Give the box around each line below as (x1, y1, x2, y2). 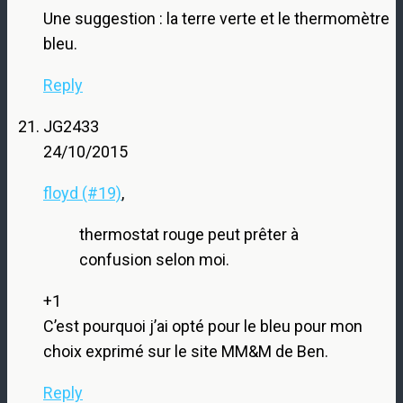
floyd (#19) (43, 183, 121, 202)
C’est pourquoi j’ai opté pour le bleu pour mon (43, 316, 363, 336)
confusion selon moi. (79, 249, 229, 269)
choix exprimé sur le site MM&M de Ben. (43, 341, 328, 361)
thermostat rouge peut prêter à (79, 224, 299, 244)
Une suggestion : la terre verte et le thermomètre (43, 8, 390, 28)
